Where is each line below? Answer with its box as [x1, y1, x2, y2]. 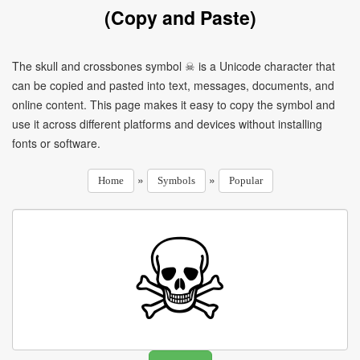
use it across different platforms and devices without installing [12, 116, 322, 132]
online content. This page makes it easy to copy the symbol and [12, 96, 335, 112]
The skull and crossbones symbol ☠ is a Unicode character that [12, 58, 335, 74]
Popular [228, 174, 263, 186]
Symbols [157, 174, 195, 186]
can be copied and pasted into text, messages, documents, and [12, 77, 334, 93]
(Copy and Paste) [104, 4, 256, 31]
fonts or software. [12, 135, 100, 151]
